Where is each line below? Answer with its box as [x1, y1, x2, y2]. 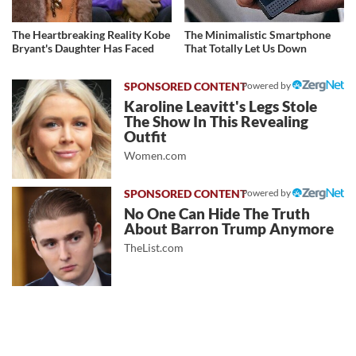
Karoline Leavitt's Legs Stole [124, 97, 318, 115]
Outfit [124, 127, 168, 145]
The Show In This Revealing [124, 112, 309, 130]
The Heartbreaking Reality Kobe [12, 27, 170, 41]
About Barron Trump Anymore [124, 220, 335, 238]
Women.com [124, 148, 188, 162]
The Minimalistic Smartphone [184, 27, 331, 41]
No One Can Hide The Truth [124, 205, 311, 223]
